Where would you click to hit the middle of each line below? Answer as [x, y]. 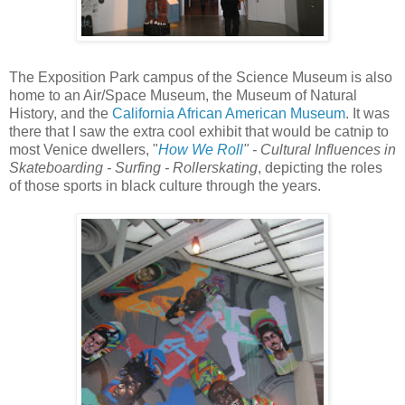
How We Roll [201, 150]
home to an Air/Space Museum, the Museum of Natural [183, 96]
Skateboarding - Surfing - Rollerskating [133, 168]
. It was [367, 114]
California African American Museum [229, 114]
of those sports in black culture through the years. [165, 186]
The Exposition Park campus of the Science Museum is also [201, 78]
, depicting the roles [320, 168]
